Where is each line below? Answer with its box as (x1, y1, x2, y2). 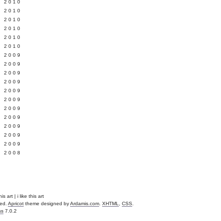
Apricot (8, 201, 24, 206)
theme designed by (24, 201, 70, 206)
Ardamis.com (70, 201, 99, 206)
